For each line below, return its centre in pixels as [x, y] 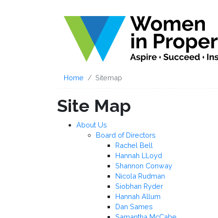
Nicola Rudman [140, 176]
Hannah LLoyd [139, 156]
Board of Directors [126, 135]
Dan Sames [134, 207]
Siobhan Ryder [139, 186]
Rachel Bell [134, 145]
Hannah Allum [138, 197]
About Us [92, 125]
